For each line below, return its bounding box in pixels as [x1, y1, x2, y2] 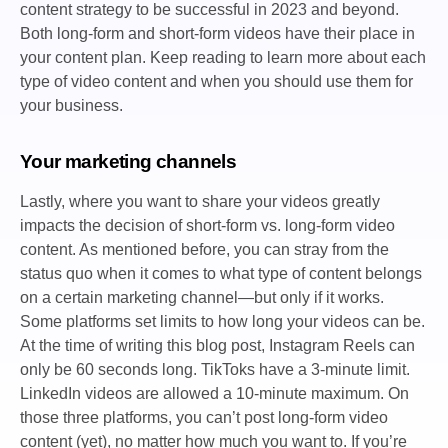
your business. [20, 97, 123, 115]
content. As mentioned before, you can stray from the [20, 241, 389, 259]
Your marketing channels [20, 151, 237, 173]
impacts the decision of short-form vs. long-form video [20, 217, 395, 235]
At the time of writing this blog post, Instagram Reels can [20, 337, 415, 355]
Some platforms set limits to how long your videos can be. [20, 313, 425, 331]
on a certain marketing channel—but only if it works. [20, 289, 384, 307]
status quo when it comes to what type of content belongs [20, 265, 422, 283]
